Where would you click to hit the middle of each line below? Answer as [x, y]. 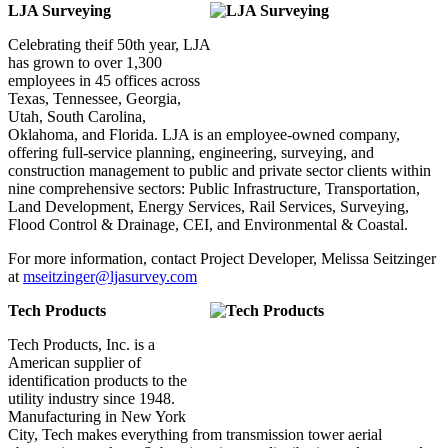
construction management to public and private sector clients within [219, 171]
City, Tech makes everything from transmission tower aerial [195, 435]
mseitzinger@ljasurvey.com [110, 277]
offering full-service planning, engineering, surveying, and [191, 153]
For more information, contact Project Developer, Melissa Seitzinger [222, 259]
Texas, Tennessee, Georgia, [94, 99]
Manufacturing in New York [97, 417]
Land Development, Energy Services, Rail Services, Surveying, [208, 207]
